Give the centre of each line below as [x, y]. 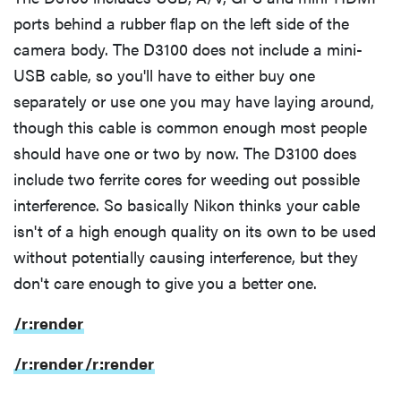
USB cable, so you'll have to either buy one [164, 75]
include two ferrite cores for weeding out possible [187, 179]
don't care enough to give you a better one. [165, 283]
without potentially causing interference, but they [186, 257]
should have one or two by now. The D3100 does [185, 153]
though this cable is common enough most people [190, 127]
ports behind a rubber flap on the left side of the [181, 23]
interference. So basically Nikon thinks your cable [187, 205]
